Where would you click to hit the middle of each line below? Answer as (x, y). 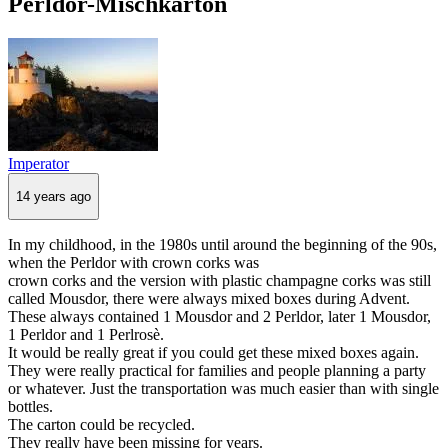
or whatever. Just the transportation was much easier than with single (223, 389)
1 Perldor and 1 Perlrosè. (86, 335)
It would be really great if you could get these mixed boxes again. (213, 353)
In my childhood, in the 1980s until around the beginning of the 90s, (222, 245)
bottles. (30, 407)
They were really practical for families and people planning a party (217, 371)
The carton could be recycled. (101, 425)
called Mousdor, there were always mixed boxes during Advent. (209, 299)
